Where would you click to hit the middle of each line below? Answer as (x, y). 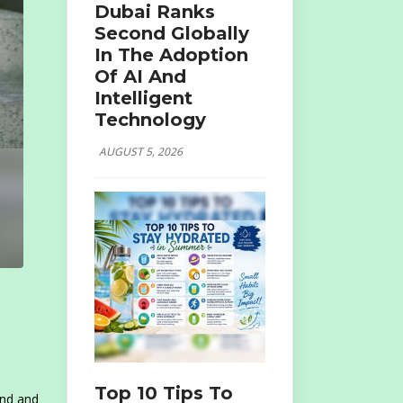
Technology (150, 119)
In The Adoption (171, 54)
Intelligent (143, 98)
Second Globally (171, 33)
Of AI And (140, 76)
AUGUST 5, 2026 (140, 151)
